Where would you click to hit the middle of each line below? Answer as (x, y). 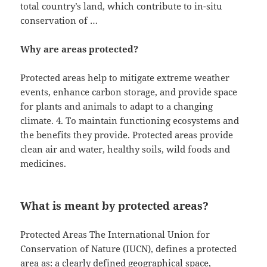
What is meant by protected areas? (115, 206)
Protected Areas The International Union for (115, 235)
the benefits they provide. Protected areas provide (127, 135)
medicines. (44, 164)
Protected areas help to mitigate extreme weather (125, 78)
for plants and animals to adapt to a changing (117, 106)
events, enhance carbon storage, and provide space (129, 92)
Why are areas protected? (80, 49)
